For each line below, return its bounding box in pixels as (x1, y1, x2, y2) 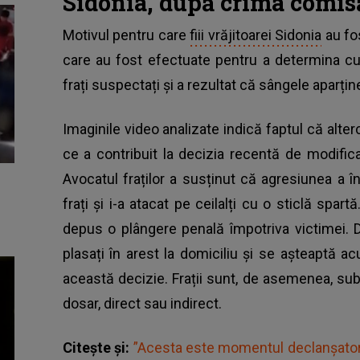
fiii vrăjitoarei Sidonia (190, 26, 322, 43)
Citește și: (62, 338, 133, 356)
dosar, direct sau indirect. (62, 294, 222, 312)
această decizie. (62, 269, 173, 287)
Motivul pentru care (62, 26, 190, 43)
